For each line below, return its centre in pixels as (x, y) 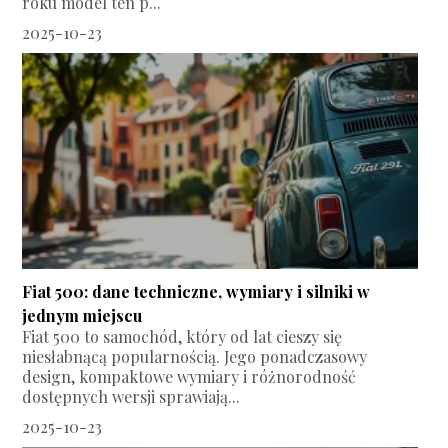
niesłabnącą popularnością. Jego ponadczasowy (195, 357)
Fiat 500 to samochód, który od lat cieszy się (182, 337)
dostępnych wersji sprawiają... (131, 397)
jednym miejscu (82, 316)
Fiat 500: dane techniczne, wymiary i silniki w (196, 292)
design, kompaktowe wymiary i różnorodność (189, 377)
